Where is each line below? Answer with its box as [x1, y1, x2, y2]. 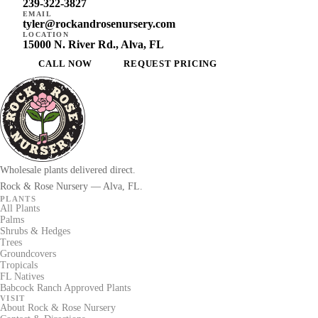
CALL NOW [38, 58, 93, 69]
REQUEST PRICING [124, 58, 217, 69]
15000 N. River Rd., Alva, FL [23, 38, 164, 50]
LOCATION [23, 31, 70, 38]
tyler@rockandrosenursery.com [23, 18, 175, 30]
